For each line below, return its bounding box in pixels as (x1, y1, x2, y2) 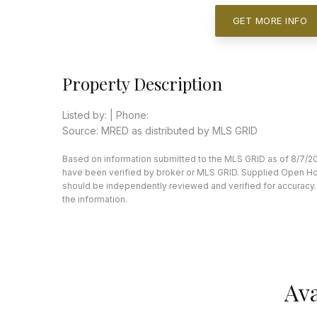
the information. (62, 194, 127, 205)
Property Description (62, 72, 222, 96)
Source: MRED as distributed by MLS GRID (62, 125, 258, 137)
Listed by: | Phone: (62, 109, 149, 122)
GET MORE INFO (232, 15, 307, 27)
